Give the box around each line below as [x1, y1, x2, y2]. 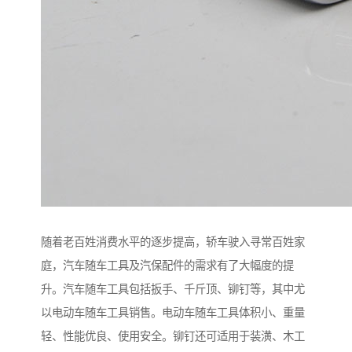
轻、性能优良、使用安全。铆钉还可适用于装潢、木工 [41, 330, 305, 343]
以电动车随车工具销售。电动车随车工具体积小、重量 [41, 306, 305, 320]
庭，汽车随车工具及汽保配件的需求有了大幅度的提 [41, 259, 294, 273]
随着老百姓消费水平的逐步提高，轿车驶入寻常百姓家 [41, 236, 305, 249]
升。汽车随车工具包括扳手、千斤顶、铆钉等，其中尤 [41, 283, 305, 296]
